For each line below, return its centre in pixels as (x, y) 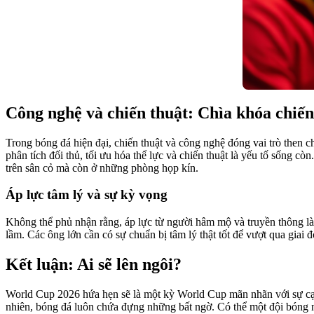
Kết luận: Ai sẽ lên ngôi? (94, 264)
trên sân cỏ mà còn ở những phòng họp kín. (102, 168)
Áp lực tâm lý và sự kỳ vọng (87, 195)
